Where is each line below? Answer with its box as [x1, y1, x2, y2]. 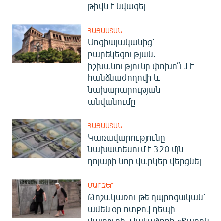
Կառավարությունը [88, 131, 165, 143]
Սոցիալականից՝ [88, 36, 154, 47]
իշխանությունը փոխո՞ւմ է [88, 60, 194, 71]
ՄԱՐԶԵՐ [88, 181, 114, 189]
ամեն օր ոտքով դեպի [88, 203, 175, 214]
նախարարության [88, 83, 161, 95]
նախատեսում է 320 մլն [88, 143, 184, 154]
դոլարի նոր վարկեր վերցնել [88, 155, 201, 166]
